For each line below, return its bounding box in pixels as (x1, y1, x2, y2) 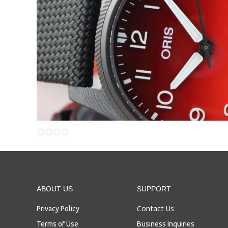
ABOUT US (37, 184, 73, 193)
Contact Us (137, 203, 175, 213)
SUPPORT (137, 184, 172, 193)
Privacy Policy (37, 204, 79, 213)
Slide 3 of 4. (36, 121, 74, 129)
